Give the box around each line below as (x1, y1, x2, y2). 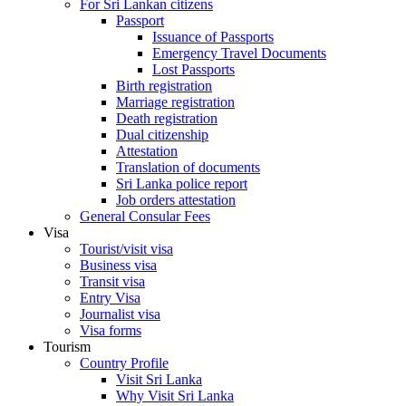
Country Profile (80, 355, 169, 371)
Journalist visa (80, 306, 160, 322)
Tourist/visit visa (80, 241, 173, 256)
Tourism (43, 339, 91, 354)
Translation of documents (116, 159, 260, 175)
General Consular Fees (80, 208, 210, 224)
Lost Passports (152, 62, 235, 77)
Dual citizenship (116, 127, 208, 142)
